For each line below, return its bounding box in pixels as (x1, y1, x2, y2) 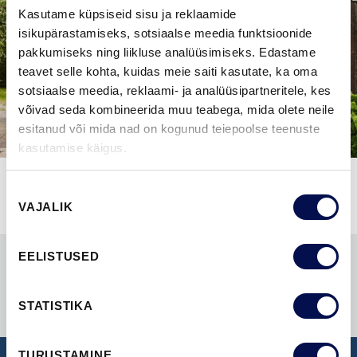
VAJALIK (18, 200, 73, 214)
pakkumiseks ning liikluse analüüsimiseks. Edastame (18, 45, 316, 59)
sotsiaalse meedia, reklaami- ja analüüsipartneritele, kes (18, 83, 331, 97)
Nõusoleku (6, 184, 62, 198)
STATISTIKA (18, 299, 93, 312)
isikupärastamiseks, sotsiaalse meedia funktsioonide (18, 25, 312, 40)
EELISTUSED (18, 249, 100, 263)
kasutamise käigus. (18, 140, 127, 155)
